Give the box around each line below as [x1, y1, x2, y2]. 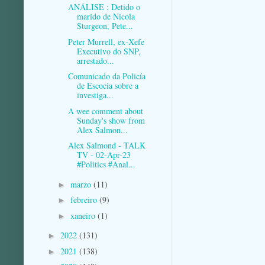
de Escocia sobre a [76, 80, 138, 92]
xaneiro [70, 209, 98, 221]
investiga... [76, 89, 114, 101]
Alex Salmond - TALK [67, 140, 146, 151]
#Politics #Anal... [76, 159, 135, 170]
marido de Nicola [76, 11, 135, 22]
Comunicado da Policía [67, 70, 146, 82]
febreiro [70, 194, 99, 206]
